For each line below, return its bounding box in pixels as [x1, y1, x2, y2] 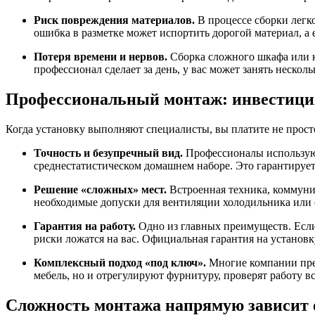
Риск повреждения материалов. [34, 14, 195, 27]
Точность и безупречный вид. [34, 146, 183, 159]
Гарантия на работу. [34, 219, 136, 232]
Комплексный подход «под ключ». [34, 256, 206, 269]
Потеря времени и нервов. [34, 51, 167, 63]
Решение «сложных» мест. [34, 183, 167, 195]
